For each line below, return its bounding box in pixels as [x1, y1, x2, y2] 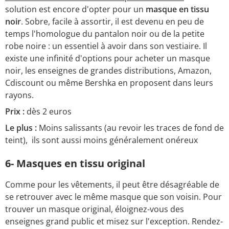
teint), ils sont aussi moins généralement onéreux [5, 134, 200, 146]
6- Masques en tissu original [5, 156, 145, 170]
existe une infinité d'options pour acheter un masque [5, 52, 210, 64]
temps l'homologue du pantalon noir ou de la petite [5, 28, 204, 39]
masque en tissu [146, 3, 209, 15]
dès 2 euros [25, 105, 72, 117]
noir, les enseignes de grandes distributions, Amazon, [5, 64, 212, 76]
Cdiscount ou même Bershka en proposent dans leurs [5, 77, 213, 88]
